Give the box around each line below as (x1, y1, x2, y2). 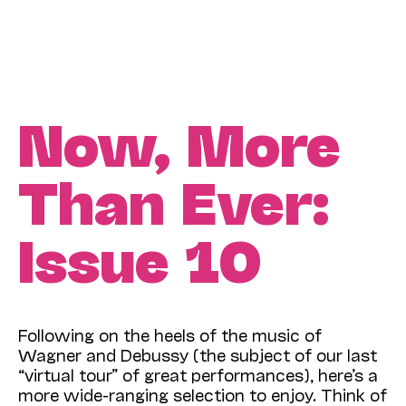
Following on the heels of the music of (18, 324, 322, 345)
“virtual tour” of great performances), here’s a (18, 364, 378, 385)
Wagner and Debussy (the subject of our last (18, 344, 377, 365)
